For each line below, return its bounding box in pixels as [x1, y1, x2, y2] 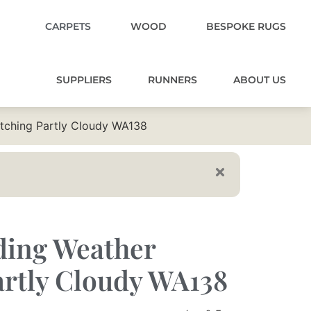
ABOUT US [233, 74, 286, 86]
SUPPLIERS [56, 74, 112, 86]
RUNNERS [148, 74, 197, 86]
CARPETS [45, 20, 91, 33]
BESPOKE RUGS [206, 20, 286, 33]
